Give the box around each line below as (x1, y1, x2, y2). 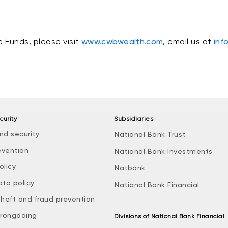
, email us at (163, 37, 214, 46)
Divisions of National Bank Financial (114, 213, 224, 220)
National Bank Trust (115, 130, 186, 138)
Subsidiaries (114, 115, 153, 122)
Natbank (115, 164, 146, 172)
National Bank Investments (115, 147, 213, 155)
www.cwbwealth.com (81, 37, 163, 46)
